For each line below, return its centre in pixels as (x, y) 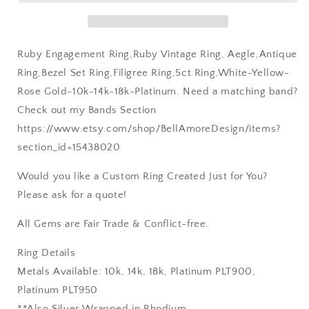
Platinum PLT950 (58, 290)
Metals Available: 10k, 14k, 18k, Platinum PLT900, (137, 271)
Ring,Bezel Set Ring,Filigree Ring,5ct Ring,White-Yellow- (153, 72)
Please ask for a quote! (72, 195)
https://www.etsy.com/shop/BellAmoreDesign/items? (149, 128)
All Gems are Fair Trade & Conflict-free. (113, 223)
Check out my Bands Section (87, 110)
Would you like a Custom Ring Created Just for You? (143, 176)
